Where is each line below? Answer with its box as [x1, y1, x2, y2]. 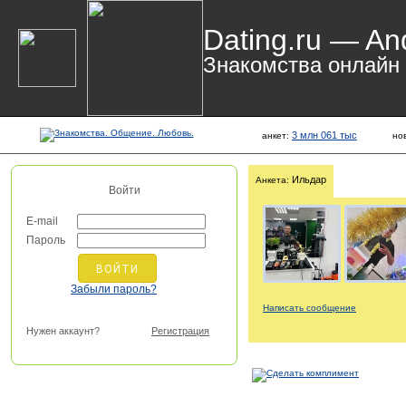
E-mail [26, 215, 58, 227]
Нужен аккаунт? [26, 325, 100, 336]
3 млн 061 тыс [292, 130, 357, 140]
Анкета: [256, 175, 289, 185]
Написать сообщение [263, 303, 356, 313]
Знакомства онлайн [203, 53, 400, 77]
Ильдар [289, 174, 326, 185]
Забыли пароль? [71, 283, 157, 295]
